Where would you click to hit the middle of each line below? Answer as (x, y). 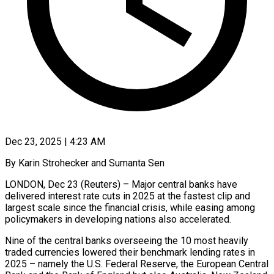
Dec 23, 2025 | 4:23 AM (55, 141)
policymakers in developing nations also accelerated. (118, 219)
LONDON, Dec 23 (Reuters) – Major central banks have (121, 184)
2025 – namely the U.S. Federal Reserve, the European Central (137, 264)
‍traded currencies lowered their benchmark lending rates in (130, 252)
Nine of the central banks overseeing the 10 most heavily (127, 240)
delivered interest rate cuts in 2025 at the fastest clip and (128, 196)
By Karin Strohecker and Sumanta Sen (85, 163)
